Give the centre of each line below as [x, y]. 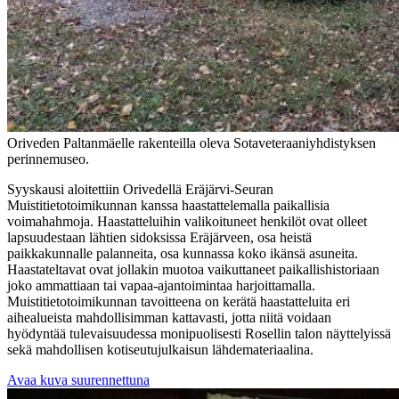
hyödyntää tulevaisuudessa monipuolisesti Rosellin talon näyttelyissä [199, 334]
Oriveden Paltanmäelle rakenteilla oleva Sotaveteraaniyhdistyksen [191, 143]
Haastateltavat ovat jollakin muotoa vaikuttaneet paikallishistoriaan [193, 270]
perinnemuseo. [48, 159]
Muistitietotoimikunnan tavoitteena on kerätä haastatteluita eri [179, 302]
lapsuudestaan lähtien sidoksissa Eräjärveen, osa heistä [159, 238]
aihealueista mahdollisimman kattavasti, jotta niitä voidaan [169, 318]
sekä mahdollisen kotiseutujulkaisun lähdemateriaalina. [160, 350]
